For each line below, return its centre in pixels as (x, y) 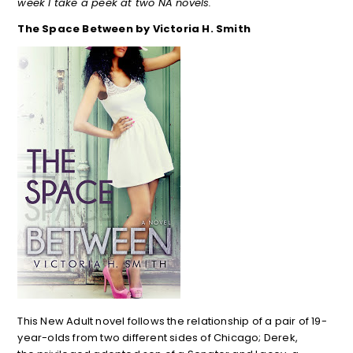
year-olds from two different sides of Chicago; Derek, (158, 337)
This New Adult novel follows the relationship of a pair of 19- (172, 321)
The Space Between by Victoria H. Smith (134, 28)
